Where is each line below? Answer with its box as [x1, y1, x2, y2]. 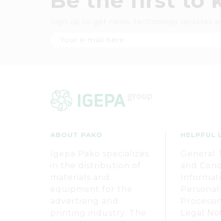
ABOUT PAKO [50, 131, 103, 139]
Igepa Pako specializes [50, 149, 149, 158]
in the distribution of [50, 161, 141, 170]
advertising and [50, 196, 118, 206]
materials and [50, 173, 110, 182]
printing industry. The [50, 208, 147, 218]
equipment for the [50, 184, 133, 194]
